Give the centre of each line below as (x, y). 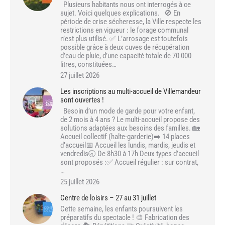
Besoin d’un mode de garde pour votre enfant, (128, 111)
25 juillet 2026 (80, 182)
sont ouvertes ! (82, 100)
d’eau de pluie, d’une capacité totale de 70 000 (126, 56)
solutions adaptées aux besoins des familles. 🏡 (130, 128)
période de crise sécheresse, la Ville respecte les (131, 22)
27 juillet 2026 (80, 76)
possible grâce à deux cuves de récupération (125, 47)
